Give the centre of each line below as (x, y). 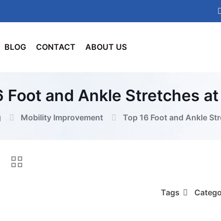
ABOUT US (106, 47)
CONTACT (56, 47)
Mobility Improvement (62, 117)
